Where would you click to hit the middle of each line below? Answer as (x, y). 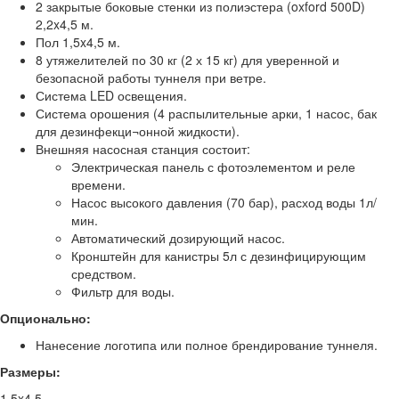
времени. (98, 184)
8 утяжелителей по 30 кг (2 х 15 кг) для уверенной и (187, 60)
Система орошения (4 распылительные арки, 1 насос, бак (206, 113)
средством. (104, 273)
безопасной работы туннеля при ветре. (151, 77)
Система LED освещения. (111, 95)
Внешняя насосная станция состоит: (143, 149)
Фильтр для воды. (123, 291)
